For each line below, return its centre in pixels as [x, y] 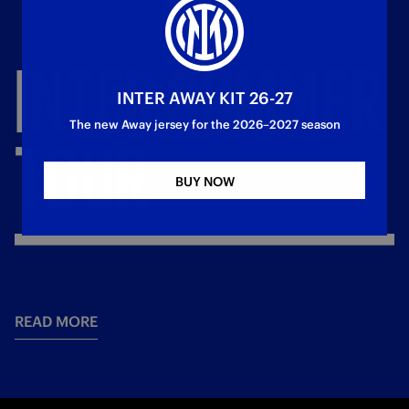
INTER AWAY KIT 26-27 [204, 98]
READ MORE [56, 321]
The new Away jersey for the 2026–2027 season [204, 125]
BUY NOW [204, 182]
